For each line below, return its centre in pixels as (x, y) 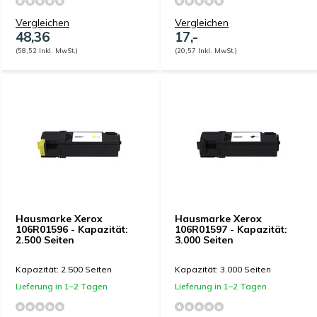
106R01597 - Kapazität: (231, 229)
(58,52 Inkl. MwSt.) (47, 50)
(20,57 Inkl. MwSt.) (206, 50)
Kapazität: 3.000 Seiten (223, 269)
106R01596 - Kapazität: (72, 229)
